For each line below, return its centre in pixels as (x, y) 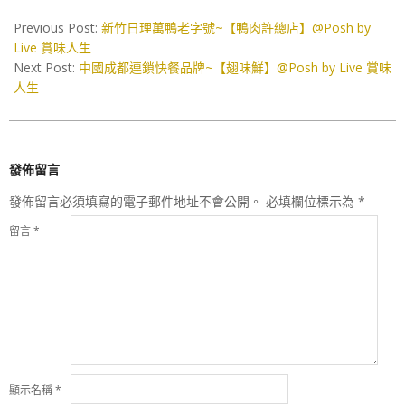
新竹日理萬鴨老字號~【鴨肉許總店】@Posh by (236, 28)
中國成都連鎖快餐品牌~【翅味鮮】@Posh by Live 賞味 (235, 67)
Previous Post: (57, 28)
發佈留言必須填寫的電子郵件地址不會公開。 (136, 201)
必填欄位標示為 (312, 201)
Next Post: (46, 67)
